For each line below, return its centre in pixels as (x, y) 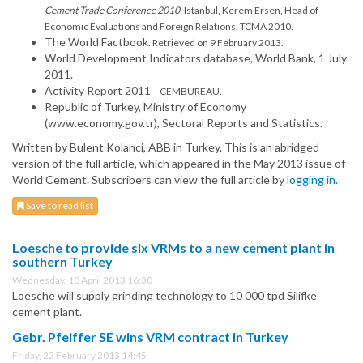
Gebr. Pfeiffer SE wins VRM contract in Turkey (150, 337)
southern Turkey (62, 262)
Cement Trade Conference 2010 (112, 11)
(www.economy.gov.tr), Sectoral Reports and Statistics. (184, 123)
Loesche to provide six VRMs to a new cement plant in (173, 248)
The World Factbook (96, 42)
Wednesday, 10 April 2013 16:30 (82, 280)
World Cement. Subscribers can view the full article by (149, 180)
